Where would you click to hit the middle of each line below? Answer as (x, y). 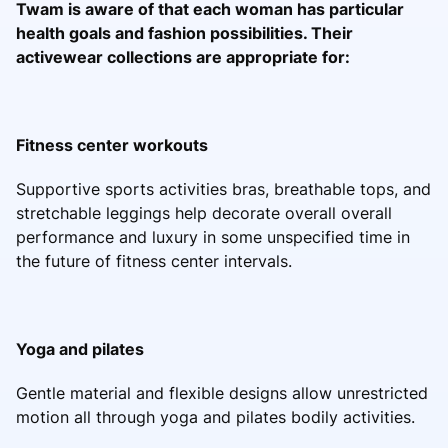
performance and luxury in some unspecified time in (213, 236)
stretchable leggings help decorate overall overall (204, 212)
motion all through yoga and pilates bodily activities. (215, 416)
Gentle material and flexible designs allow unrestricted (222, 392)
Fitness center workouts (112, 144)
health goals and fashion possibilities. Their (184, 32)
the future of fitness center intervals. (154, 260)
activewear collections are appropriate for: (183, 56)
